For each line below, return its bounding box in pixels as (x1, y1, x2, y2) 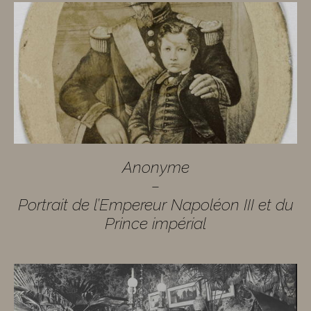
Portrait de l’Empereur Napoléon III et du (17, 195, 294, 215)
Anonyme (121, 158, 190, 177)
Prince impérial (105, 214, 206, 233)
